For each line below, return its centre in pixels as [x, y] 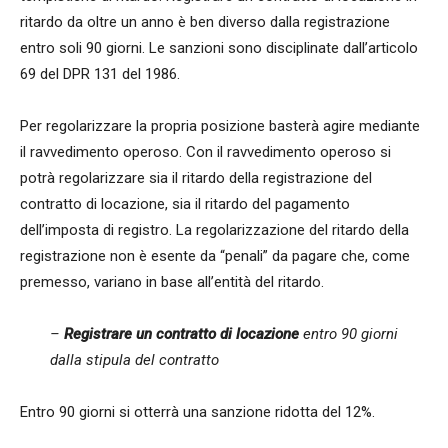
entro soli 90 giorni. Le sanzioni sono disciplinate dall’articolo [219, 48]
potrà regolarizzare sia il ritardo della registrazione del [196, 178]
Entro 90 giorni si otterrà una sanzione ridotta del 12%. [197, 412]
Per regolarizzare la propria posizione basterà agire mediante [220, 126]
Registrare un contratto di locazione [181, 334]
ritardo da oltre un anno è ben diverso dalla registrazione [205, 22]
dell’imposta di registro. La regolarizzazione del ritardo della [214, 230]
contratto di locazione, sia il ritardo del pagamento [185, 204]
